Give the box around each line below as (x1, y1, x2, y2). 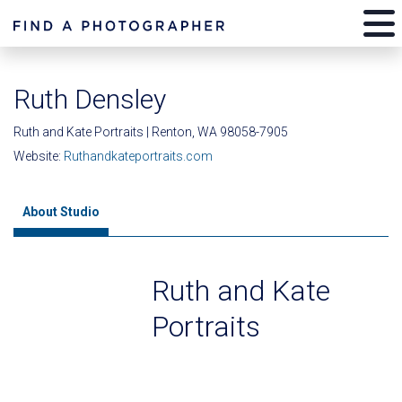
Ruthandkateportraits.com (64, 149, 213, 163)
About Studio (22, 205, 100, 219)
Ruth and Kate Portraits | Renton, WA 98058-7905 (13, 125, 288, 139)
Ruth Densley (13, 83, 166, 115)
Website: (13, 149, 64, 163)
